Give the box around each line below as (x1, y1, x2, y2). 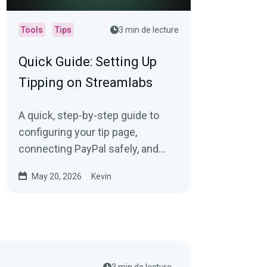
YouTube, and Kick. (18, 176, 107, 188)
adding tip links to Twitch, (18, 159, 137, 172)
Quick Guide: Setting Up (18, 54, 157, 69)
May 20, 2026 (31, 172, 82, 181)
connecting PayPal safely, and (18, 142, 159, 155)
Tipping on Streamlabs (18, 75, 153, 90)
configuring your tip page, (18, 126, 137, 138)
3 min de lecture (118, 25, 179, 35)
